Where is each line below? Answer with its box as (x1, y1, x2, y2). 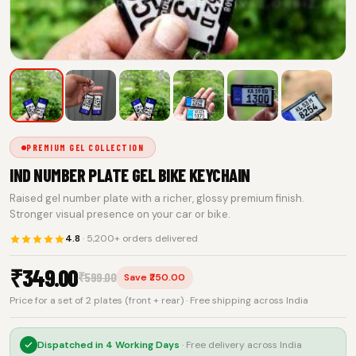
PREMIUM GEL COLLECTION (26, 142, 144, 153)
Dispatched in (37, 338, 106, 351)
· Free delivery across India (182, 338, 302, 351)
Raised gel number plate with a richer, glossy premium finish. (10, 192, 304, 205)
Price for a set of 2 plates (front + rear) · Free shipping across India (10, 294, 308, 307)
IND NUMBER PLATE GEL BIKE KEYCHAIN (10, 164, 251, 185)
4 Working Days (106, 338, 180, 351)
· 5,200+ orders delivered (80, 232, 198, 245)
